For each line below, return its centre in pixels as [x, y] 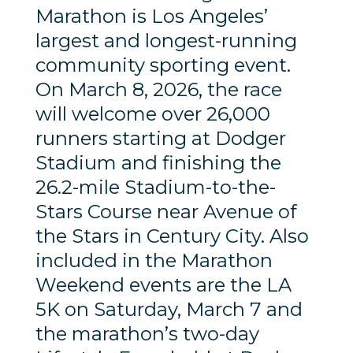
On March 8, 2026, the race [158, 90]
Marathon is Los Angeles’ [151, 17]
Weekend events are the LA [163, 285]
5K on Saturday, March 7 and [169, 310]
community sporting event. [163, 65]
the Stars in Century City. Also [172, 236]
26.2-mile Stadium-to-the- [155, 188]
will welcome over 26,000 [152, 114]
